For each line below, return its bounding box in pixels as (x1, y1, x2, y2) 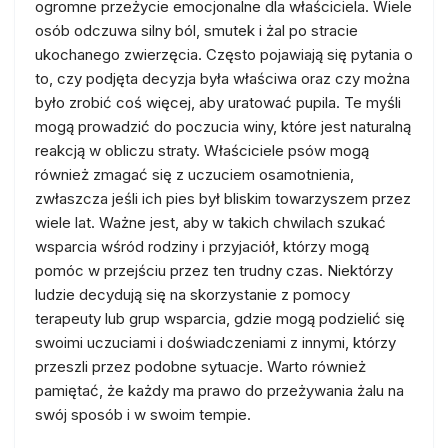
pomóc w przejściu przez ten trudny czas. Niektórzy (35, 261, 393, 280)
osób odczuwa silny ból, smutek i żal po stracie (35, 21, 358, 40)
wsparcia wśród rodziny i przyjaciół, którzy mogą (35, 237, 369, 256)
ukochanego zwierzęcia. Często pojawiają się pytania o (35, 45, 413, 64)
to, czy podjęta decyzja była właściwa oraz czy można (35, 69, 410, 88)
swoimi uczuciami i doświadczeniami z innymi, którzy (35, 333, 396, 352)
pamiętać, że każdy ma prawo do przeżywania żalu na (35, 381, 404, 400)
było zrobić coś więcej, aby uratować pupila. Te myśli (35, 93, 401, 112)
